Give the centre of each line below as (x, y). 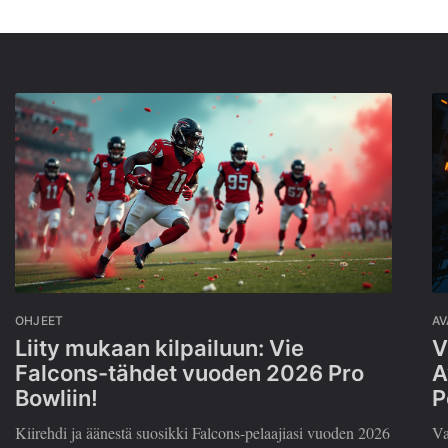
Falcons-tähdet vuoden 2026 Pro (189, 372)
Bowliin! (56, 397)
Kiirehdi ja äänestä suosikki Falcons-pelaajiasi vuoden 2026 (202, 432)
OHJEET (39, 321)
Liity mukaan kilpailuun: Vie (159, 347)
